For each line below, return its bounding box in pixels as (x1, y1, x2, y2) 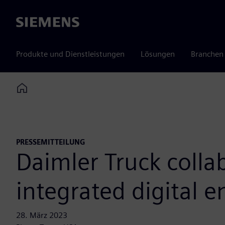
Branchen (191, 49, 223, 59)
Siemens (16, 18, 45, 28)
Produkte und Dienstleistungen (16, 49, 125, 59)
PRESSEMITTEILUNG (16, 138, 85, 147)
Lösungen (141, 49, 175, 59)
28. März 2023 (16, 210, 67, 220)
